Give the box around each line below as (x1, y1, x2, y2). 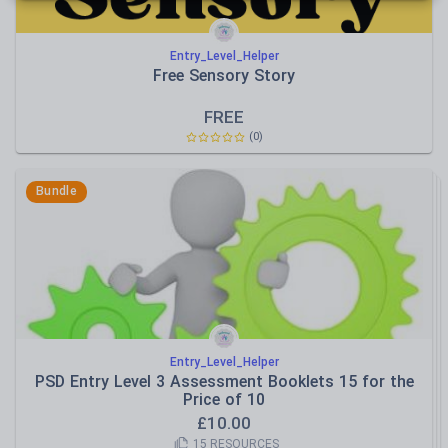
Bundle (36, 184, 77, 198)
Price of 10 (183, 390, 265, 409)
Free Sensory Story (153, 66, 295, 85)
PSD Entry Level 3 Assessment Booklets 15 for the (34, 372, 414, 391)
